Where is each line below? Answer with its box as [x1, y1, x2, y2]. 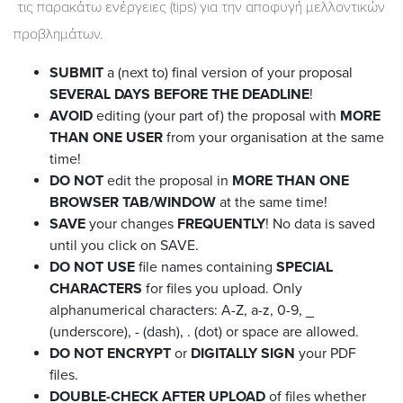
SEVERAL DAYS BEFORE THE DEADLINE [49, 85, 309, 103]
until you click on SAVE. [49, 236, 202, 255]
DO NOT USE [49, 257, 135, 276]
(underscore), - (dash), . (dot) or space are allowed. [49, 322, 363, 341]
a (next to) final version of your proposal [103, 63, 353, 82]
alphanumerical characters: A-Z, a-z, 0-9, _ [49, 300, 314, 319]
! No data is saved [265, 214, 375, 233]
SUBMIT [49, 63, 103, 82]
